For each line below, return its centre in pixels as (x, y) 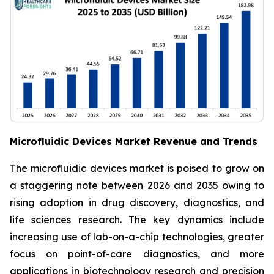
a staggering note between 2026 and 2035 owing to (137, 186)
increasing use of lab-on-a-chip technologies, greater (137, 237)
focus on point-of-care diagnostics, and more (137, 254)
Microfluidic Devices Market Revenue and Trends (134, 142)
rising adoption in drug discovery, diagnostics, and (137, 203)
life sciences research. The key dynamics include (137, 220)
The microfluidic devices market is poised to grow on (137, 168)
